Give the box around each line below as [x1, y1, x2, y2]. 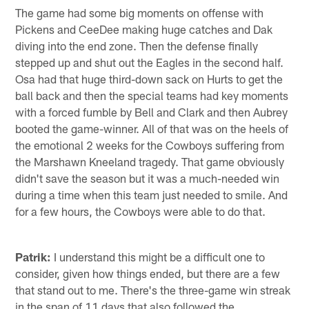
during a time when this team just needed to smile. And [15, 187, 288, 201]
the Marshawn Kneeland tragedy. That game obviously [15, 154, 285, 168]
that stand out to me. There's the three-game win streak [15, 283, 291, 297]
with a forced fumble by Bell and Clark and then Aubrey [15, 104, 288, 119]
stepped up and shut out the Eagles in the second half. [15, 54, 284, 69]
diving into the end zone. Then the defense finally [15, 38, 259, 52]
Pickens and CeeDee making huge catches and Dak [15, 21, 273, 36]
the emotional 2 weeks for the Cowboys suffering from [15, 137, 285, 152]
